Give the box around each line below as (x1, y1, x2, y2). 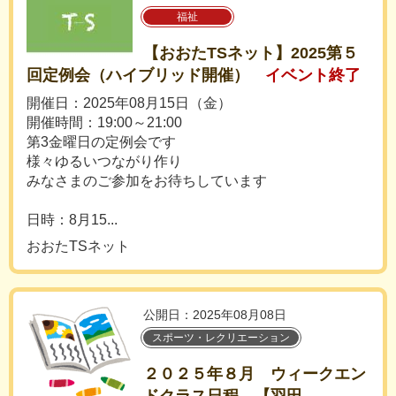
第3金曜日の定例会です (27, 134, 176, 149)
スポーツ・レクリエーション (152, 331, 290, 344)
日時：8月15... (27, 212, 118, 227)
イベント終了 (265, 66, 361, 84)
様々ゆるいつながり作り (27, 154, 182, 169)
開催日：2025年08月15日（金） (27, 95, 232, 110)
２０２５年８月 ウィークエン (143, 365, 366, 383)
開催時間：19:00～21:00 (27, 115, 182, 130)
